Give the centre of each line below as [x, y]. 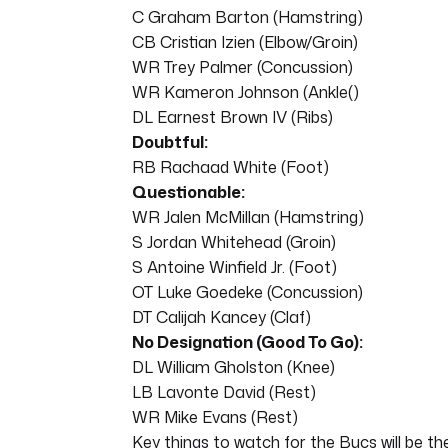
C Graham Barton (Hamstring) [247, 17]
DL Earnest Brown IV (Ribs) [232, 117]
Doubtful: [170, 142]
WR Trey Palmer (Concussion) [242, 67]
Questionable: [188, 192]
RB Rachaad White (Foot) [230, 167]
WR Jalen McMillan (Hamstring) [248, 217]
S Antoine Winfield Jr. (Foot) [234, 267]
